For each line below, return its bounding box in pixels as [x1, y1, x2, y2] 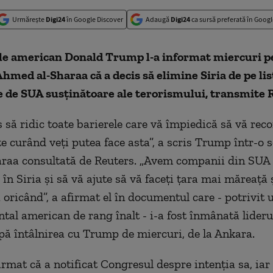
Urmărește [12, 15, 46, 24]
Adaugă [146, 15, 171, 24]
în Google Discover [65, 15, 123, 24]
